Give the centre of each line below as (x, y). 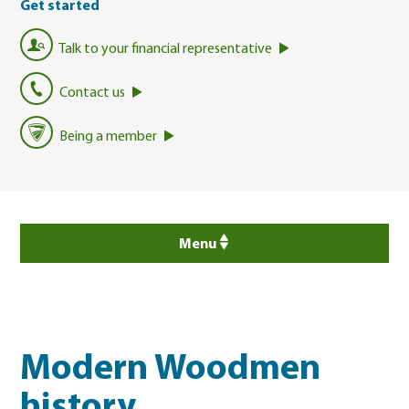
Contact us (93, 93)
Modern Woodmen (171, 370)
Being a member (109, 137)
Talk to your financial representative (166, 49)
